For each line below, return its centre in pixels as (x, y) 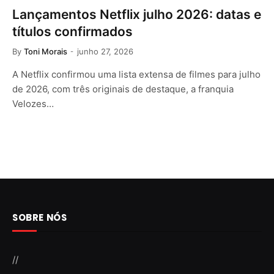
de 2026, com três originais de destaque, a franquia (123, 89)
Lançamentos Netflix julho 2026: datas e (137, 14)
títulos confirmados (72, 31)
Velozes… (33, 103)
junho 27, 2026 (105, 51)
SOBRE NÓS (40, 217)
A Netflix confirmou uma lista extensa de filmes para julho (136, 74)
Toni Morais (46, 51)
